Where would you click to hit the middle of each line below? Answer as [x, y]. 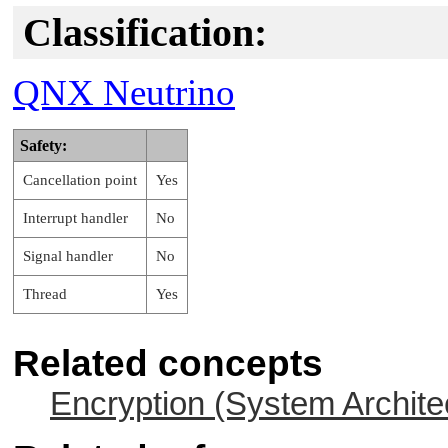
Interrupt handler [75, 218]
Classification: [145, 32]
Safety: [43, 146]
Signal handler [68, 256]
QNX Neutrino [124, 93]
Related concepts [168, 364]
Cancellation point [80, 180]
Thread [45, 294]
